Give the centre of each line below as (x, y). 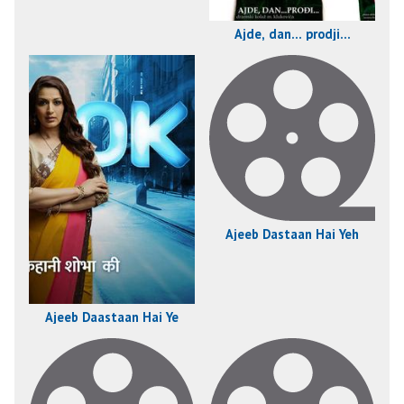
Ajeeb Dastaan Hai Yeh (292, 234)
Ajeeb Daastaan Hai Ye (112, 317)
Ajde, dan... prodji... (292, 33)
